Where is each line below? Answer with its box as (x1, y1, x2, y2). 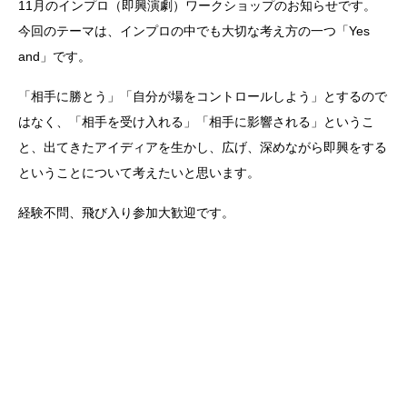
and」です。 (18, 49, 91, 65)
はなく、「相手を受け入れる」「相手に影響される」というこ (18, 114, 374, 130)
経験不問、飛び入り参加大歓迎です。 (18, 205, 234, 221)
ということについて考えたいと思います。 (18, 165, 260, 181)
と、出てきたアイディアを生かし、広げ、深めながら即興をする (18, 140, 387, 155)
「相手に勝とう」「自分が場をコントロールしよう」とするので (18, 89, 387, 104)
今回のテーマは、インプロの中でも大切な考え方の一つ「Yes (18, 24, 370, 39)
